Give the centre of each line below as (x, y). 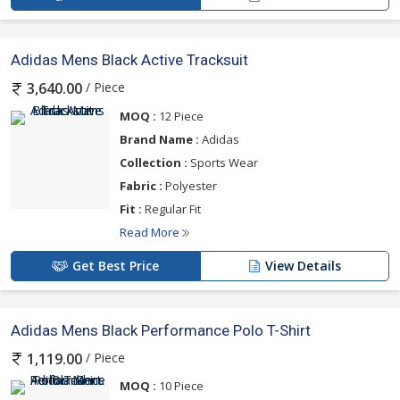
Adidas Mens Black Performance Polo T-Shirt (161, 330)
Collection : (154, 162)
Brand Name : (159, 139)
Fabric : (141, 185)
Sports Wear (223, 162)
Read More (151, 232)
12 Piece (180, 116)
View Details (303, 265)
